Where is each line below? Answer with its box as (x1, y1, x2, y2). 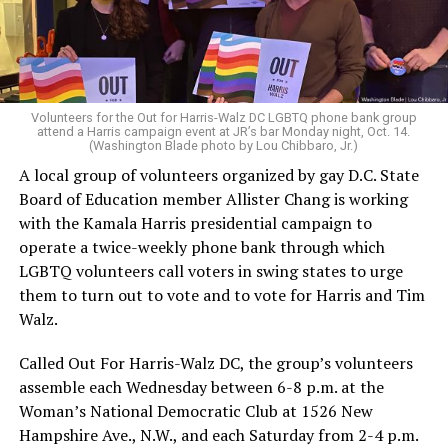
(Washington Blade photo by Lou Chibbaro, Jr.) (89, 137, 359, 153)
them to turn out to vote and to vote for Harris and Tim (18, 283, 425, 306)
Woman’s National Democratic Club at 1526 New (18, 399, 373, 422)
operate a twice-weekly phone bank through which (18, 235, 385, 258)
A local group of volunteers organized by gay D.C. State (18, 163, 419, 186)
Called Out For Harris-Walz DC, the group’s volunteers (18, 351, 413, 374)
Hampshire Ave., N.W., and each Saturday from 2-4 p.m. (18, 423, 418, 446)
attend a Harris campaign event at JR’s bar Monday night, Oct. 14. (37, 123, 411, 139)
